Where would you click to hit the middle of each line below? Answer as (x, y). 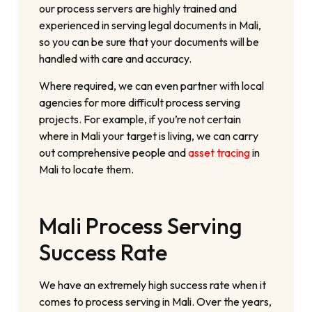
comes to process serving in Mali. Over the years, (156, 301)
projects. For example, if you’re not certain (140, 119)
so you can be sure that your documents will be (149, 42)
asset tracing (219, 152)
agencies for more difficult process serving (140, 102)
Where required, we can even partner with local (152, 85)
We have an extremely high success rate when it (153, 284)
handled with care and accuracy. (116, 59)
